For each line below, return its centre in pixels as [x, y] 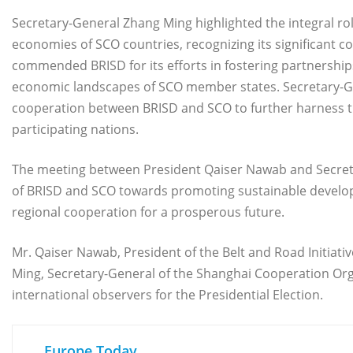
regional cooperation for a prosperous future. [148, 212]
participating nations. [75, 129]
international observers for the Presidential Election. [167, 294]
